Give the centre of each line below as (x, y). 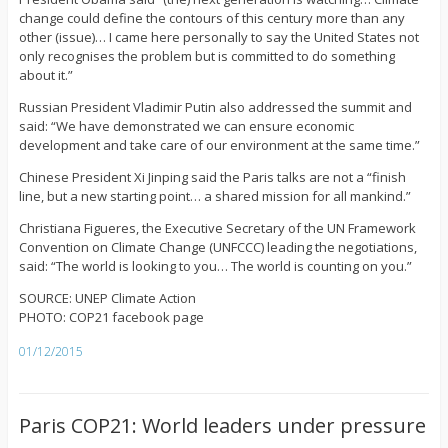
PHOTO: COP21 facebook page (111, 317)
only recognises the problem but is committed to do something (206, 56)
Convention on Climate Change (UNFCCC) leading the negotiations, (217, 247)
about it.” (45, 75)
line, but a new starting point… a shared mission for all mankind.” (214, 196)
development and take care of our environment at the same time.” (219, 145)
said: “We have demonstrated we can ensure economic (186, 126)
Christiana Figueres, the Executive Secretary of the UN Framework (217, 228)
